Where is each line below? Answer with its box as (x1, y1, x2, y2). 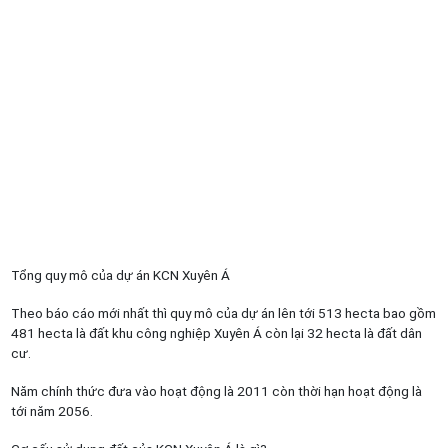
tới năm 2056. (10, 403, 93, 419)
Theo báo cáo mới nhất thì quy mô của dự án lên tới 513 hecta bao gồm (10, 305, 436, 321)
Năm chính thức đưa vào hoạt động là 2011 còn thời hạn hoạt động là (10, 383, 422, 399)
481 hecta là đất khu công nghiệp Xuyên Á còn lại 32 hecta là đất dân (10, 325, 422, 341)
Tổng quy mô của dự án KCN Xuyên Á (10, 267, 230, 283)
